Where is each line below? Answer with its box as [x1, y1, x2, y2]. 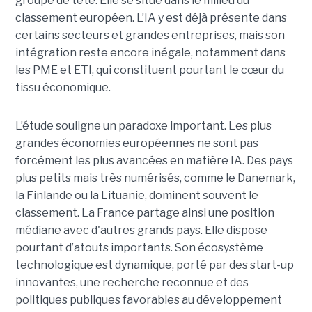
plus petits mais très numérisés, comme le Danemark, [15, 171, 295, 185]
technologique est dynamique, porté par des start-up [15, 258, 294, 272]
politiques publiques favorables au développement [15, 293, 282, 307]
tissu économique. [15, 81, 111, 95]
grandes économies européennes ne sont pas [15, 136, 258, 150]
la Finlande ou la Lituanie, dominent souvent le [15, 189, 258, 203]
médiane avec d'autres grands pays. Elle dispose [15, 224, 267, 237]
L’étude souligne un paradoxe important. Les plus [15, 119, 272, 133]
